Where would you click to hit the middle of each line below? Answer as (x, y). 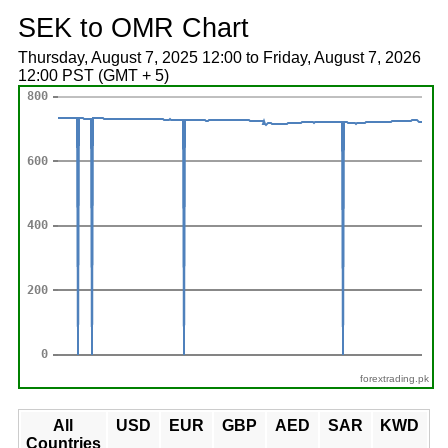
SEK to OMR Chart (133, 27)
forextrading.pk (395, 378)
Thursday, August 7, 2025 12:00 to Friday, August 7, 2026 (219, 57)
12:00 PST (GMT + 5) (93, 75)
